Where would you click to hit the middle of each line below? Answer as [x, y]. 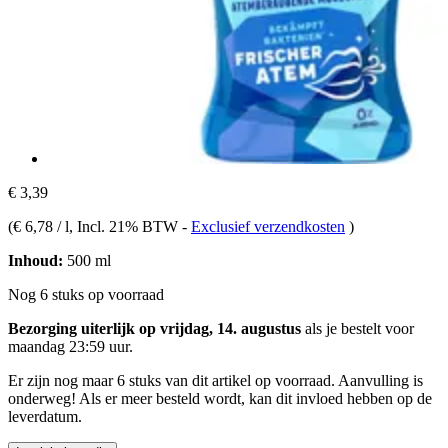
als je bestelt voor [357, 328]
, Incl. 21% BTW [125, 226]
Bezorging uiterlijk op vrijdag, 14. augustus [154, 328]
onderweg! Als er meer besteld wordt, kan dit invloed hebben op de [220, 398]
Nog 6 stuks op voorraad [86, 294]
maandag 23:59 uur [68, 346]
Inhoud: [35, 260]
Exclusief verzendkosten [268, 226]
